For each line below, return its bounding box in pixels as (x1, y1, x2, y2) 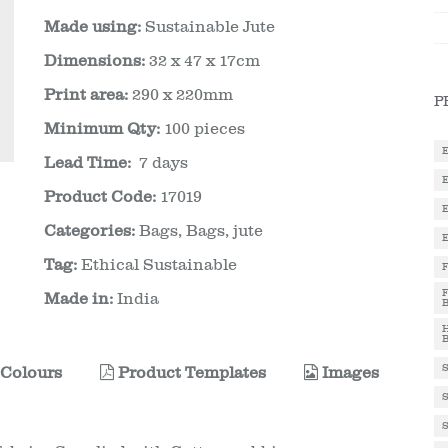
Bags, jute (186, 222, 263, 240)
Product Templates (114, 364, 266, 382)
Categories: (44, 222, 135, 240)
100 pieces (160, 120, 245, 138)
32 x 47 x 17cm (145, 52, 260, 70)
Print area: (44, 86, 128, 104)
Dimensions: (44, 52, 145, 70)
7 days (131, 154, 188, 172)
